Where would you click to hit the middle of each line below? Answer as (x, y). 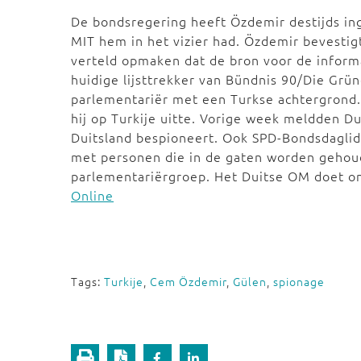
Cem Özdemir (188, 281)
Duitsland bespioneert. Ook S (165, 137)
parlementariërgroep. (143, 176)
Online (92, 195)
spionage (299, 281)
